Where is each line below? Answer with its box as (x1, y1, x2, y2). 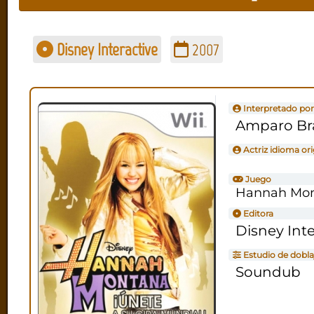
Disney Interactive (53, 39, 158, 60)
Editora (240, 207, 273, 219)
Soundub (235, 263, 301, 280)
